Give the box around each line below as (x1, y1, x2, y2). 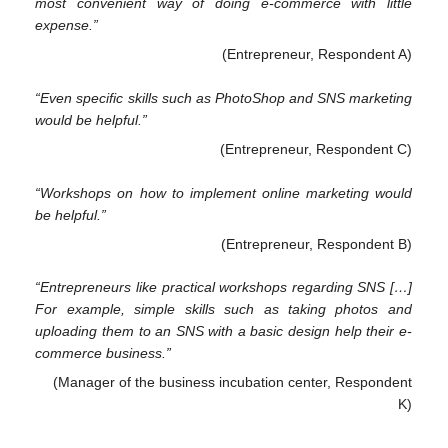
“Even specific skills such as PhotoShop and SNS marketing (35, 89, 412, 106)
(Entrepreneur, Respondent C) (219, 140, 412, 157)
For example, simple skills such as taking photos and (35, 301, 412, 318)
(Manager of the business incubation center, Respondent (52, 374, 412, 391)
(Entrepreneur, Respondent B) (220, 235, 412, 252)
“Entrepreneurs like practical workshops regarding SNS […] (35, 279, 412, 296)
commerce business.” (35, 345, 172, 362)
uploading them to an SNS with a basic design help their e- (35, 323, 412, 340)
